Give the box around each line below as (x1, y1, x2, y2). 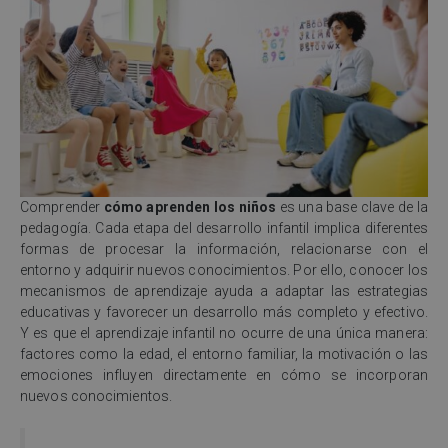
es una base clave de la (276, 198, 428, 215)
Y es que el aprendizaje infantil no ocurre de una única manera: (20, 324, 428, 341)
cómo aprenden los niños (103, 198, 277, 215)
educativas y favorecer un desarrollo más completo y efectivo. (20, 303, 428, 320)
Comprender (20, 198, 104, 215)
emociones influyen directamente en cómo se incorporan (20, 366, 428, 383)
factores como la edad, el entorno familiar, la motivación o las (20, 345, 428, 362)
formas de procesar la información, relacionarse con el (20, 240, 428, 257)
